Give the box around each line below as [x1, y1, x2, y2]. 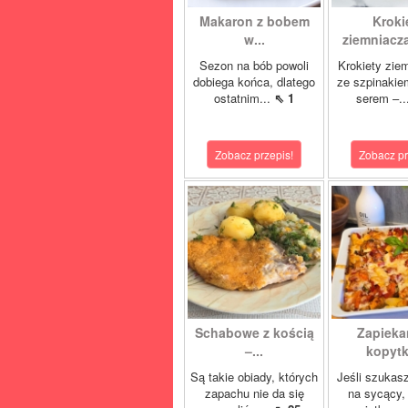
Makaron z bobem [199, 12, 310, 30]
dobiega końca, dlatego [193, 73, 315, 90]
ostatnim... [214, 89, 274, 107]
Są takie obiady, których [190, 368, 318, 385]
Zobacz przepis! [215, 147, 293, 162]
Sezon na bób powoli [199, 56, 309, 74]
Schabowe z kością [194, 323, 314, 342]
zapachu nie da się [204, 384, 304, 402]
